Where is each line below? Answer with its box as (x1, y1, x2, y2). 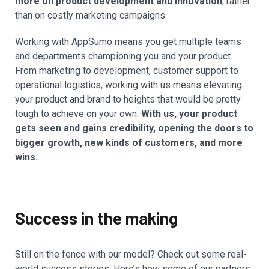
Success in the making (15, 208, 178, 229)
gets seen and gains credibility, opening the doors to (15, 122, 253, 134)
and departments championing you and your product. (15, 50, 232, 62)
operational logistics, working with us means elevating (15, 79, 242, 91)
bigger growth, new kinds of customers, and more (15, 137, 243, 149)
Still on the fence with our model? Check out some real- (15, 249, 247, 261)
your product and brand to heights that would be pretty (15, 94, 241, 106)
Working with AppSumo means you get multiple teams (15, 36, 241, 48)
